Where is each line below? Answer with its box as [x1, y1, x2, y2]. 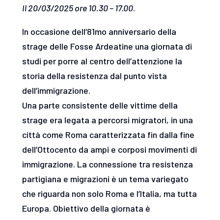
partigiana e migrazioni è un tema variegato [22, 173, 189, 184]
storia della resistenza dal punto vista [22, 70, 167, 81]
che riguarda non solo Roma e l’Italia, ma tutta [22, 188, 197, 199]
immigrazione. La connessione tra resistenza [22, 158, 193, 169]
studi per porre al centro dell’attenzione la [22, 55, 182, 66]
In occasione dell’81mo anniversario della [22, 26, 176, 37]
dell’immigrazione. [22, 84, 90, 96]
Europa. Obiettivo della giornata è [22, 202, 150, 214]
